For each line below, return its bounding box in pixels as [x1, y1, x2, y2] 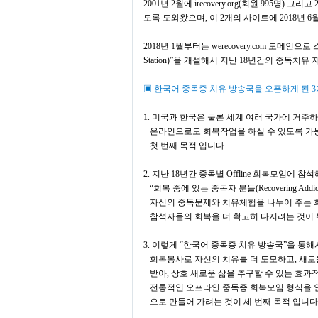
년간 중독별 [180, 169, 226, 179]
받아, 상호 [143, 268, 190, 278]
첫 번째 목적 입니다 [143, 141, 224, 150]
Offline [226, 169, 253, 179]
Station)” [143, 55, 173, 65]
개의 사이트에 [224, 13, 280, 23]
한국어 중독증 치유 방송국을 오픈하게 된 [154, 84, 312, 94]
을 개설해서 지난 [173, 55, 239, 65]
